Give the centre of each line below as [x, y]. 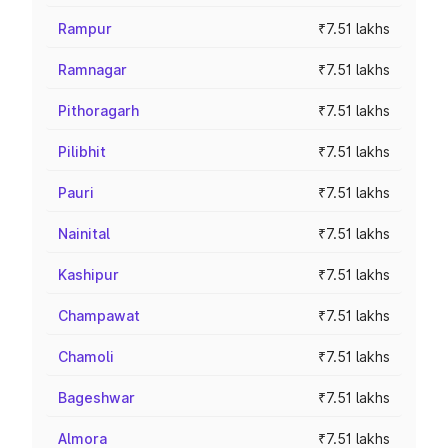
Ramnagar [92, 69]
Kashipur [88, 274]
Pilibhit [82, 151]
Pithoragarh [98, 110]
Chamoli [86, 356]
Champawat [99, 315]
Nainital [84, 233]
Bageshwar [96, 397]
